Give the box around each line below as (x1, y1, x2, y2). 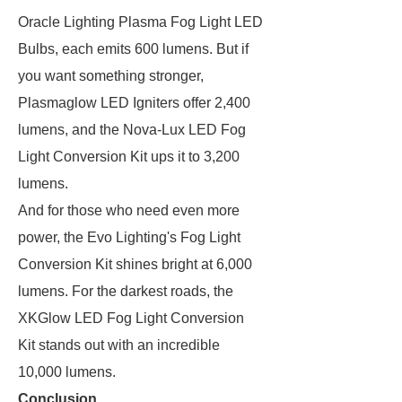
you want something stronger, (18, 68, 204, 83)
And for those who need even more (18, 203, 240, 218)
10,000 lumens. (18, 364, 119, 380)
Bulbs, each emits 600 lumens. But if (18, 41, 249, 57)
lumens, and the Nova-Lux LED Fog (18, 122, 246, 137)
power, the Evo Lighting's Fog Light (18, 230, 240, 245)
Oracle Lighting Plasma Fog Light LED (18, 14, 263, 30)
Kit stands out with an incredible (18, 337, 220, 353)
